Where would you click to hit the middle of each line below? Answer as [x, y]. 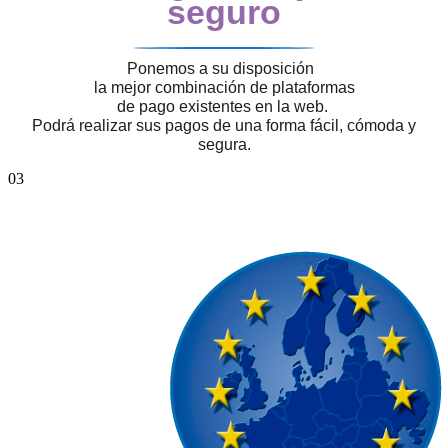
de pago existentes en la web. [224, 107]
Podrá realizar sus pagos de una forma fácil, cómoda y [224, 126]
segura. [224, 145]
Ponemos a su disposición [224, 69]
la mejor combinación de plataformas [224, 88]
